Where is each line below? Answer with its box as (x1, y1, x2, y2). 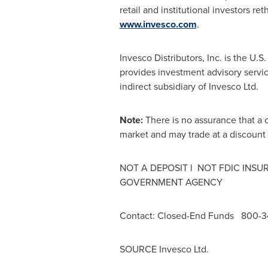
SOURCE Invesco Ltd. (119, 242, 209, 256)
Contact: (119, 209, 157, 223)
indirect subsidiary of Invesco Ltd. (119, 80, 258, 93)
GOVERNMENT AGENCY (119, 175, 223, 189)
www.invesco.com (119, 17, 197, 31)
